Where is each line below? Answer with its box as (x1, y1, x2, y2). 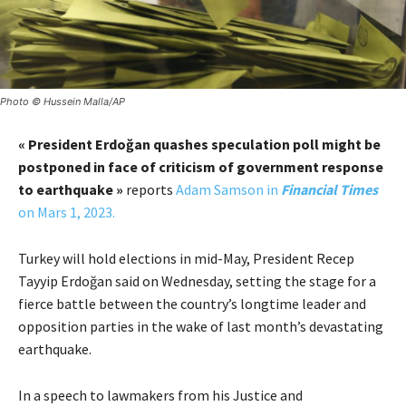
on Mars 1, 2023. (18, 203, 115, 222)
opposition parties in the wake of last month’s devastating (18, 317, 383, 336)
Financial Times (281, 180, 378, 199)
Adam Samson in (176, 180, 281, 199)
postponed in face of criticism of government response (18, 158, 383, 177)
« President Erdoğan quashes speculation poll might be (18, 135, 381, 154)
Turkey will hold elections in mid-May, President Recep (18, 249, 354, 268)
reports (123, 180, 176, 199)
